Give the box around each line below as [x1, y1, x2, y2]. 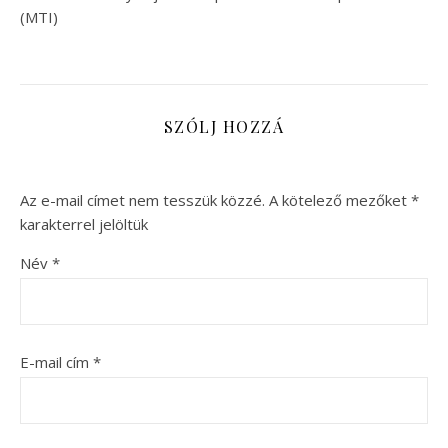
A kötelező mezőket [269, 189, 411, 210]
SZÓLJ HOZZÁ [163, 115, 285, 137]
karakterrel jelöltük [20, 213, 148, 234]
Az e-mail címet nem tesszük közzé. [20, 189, 265, 210]
